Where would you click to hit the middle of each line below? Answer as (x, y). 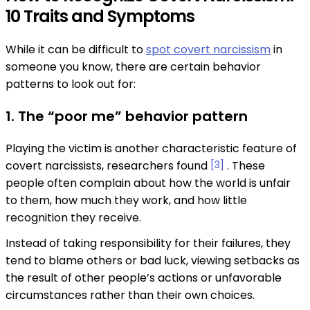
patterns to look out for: (71, 84)
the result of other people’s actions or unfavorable (144, 278)
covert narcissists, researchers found (108, 166)
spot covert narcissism (208, 50)
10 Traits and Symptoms (100, 17)
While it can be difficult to (76, 50)
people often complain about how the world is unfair (148, 183)
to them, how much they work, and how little (126, 201)
